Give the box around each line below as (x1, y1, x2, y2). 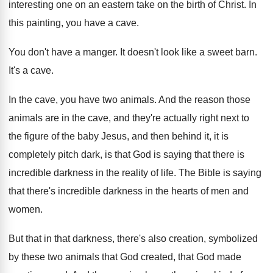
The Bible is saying (179, 168, 261, 178)
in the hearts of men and (145, 186, 249, 196)
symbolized (208, 233, 258, 244)
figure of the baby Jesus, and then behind (24, 131, 202, 141)
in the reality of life (96, 168, 174, 178)
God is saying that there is (133, 149, 244, 160)
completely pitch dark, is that (9, 149, 130, 160)
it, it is (204, 131, 229, 141)
